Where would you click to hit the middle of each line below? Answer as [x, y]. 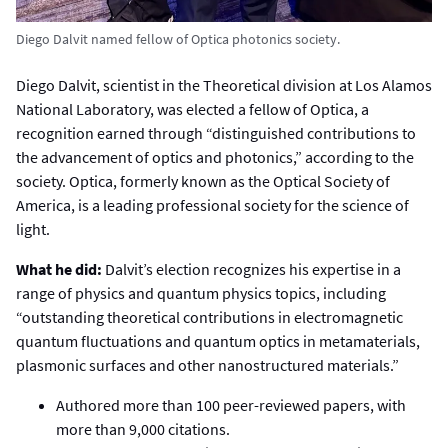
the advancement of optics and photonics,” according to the [215, 156]
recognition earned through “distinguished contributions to [216, 132]
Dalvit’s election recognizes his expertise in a [253, 268]
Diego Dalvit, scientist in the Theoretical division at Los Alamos [224, 84]
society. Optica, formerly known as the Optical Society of [203, 180]
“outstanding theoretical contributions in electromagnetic [209, 316]
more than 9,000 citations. [143, 428]
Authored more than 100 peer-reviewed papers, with [231, 404]
